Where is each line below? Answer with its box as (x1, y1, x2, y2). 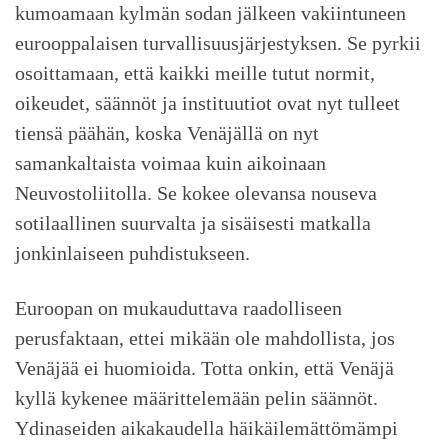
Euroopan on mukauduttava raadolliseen (15, 296, 342, 319)
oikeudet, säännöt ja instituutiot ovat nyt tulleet (15, 92, 400, 115)
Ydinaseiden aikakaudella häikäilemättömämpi (15, 416, 398, 439)
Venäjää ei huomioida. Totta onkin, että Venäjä (15, 356, 394, 379)
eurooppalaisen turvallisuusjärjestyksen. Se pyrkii (15, 32, 421, 55)
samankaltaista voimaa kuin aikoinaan (15, 152, 326, 175)
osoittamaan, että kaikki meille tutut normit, (15, 62, 375, 85)
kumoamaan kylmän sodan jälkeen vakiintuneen (15, 2, 406, 25)
